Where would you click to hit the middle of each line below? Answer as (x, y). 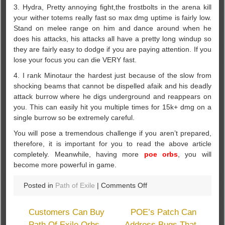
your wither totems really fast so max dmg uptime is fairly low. (113, 17)
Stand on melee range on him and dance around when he (113, 28)
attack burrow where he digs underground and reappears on (113, 96)
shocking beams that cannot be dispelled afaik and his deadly (113, 86)
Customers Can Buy (67, 212)
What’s (158, 195)
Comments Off (124, 185)
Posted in (40, 185)
